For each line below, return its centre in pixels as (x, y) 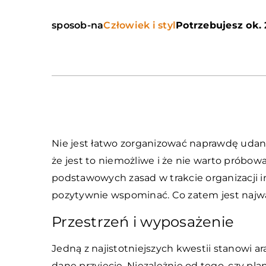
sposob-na (78, 25)
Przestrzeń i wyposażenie (143, 222)
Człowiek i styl (140, 25)
